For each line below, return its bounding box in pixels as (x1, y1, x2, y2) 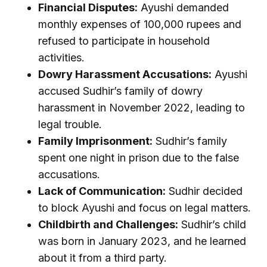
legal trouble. (38, 118, 102, 131)
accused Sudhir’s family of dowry (38, 85, 203, 98)
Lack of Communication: (38, 185, 166, 198)
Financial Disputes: (38, 1, 138, 14)
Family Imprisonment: (38, 135, 153, 148)
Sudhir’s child (178, 218, 246, 231)
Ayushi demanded (138, 1, 229, 14)
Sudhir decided (166, 185, 243, 198)
